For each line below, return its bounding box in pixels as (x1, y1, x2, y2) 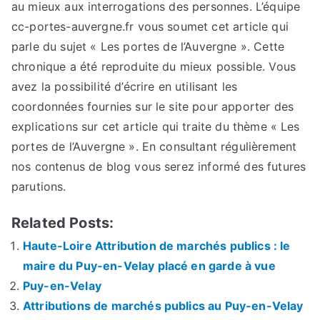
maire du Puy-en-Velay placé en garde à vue (23, 258, 276, 273)
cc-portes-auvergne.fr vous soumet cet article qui (11, 19, 289, 34)
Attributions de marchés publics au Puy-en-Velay (23, 298, 304, 313)
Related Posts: (11, 214, 114, 231)
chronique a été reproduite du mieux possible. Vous (11, 59, 296, 74)
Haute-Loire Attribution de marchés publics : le (23, 238, 291, 253)
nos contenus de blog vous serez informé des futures (11, 159, 306, 174)
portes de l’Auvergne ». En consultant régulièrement (11, 139, 297, 154)
